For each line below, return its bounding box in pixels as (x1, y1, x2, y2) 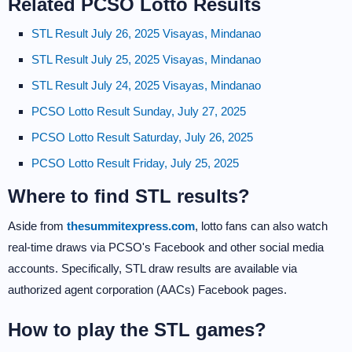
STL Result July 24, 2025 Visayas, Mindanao (31, 79, 261, 92)
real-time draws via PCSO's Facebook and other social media (8, 240, 324, 254)
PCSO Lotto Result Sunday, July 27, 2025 (31, 104, 246, 118)
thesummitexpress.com (67, 219, 195, 233)
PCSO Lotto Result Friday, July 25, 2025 (31, 156, 239, 170)
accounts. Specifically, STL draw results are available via (8, 262, 297, 275)
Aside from (8, 219, 67, 233)
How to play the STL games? (8, 319, 266, 340)
